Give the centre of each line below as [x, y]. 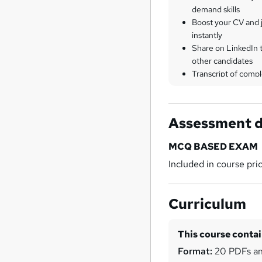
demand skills [216, 9]
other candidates [223, 61]
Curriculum [208, 204]
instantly [207, 35]
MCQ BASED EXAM [213, 146]
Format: [195, 251]
